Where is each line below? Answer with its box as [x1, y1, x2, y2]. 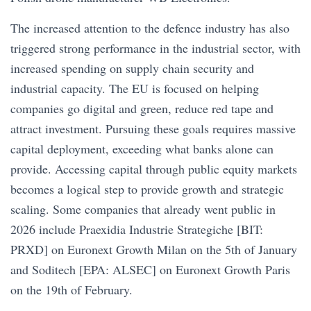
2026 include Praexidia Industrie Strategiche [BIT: [10, 221, 263, 237]
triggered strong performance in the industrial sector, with [10, 40, 301, 56]
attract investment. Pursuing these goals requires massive [10, 120, 296, 137]
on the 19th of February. [10, 281, 137, 298]
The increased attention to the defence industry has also [10, 19, 289, 36]
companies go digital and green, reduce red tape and [10, 100, 274, 117]
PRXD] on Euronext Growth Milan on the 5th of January [10, 241, 297, 258]
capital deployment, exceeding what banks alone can [10, 140, 274, 157]
